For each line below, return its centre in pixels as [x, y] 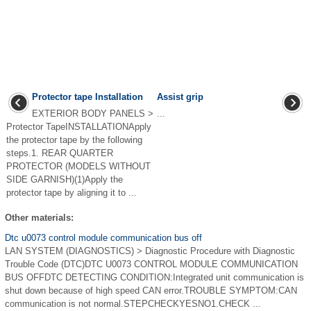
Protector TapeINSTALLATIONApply [79, 127]
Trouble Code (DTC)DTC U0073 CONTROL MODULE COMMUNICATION [151, 264]
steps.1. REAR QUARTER [60, 153]
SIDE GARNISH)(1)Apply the [65, 179]
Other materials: [39, 218]
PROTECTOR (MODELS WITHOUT [78, 166]
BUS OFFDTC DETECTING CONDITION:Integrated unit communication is [154, 277]
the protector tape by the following [74, 140]
